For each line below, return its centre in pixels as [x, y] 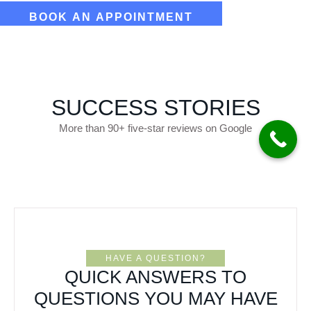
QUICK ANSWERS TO [155, 277]
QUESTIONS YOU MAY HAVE [155, 299]
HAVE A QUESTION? [155, 259]
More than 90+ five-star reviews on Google [155, 128]
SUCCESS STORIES [155, 107]
